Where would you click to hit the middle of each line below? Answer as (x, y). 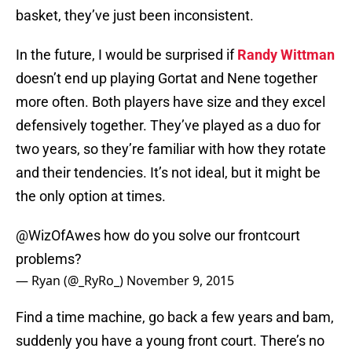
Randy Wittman (286, 55)
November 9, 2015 (180, 281)
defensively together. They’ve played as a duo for (168, 126)
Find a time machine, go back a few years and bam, (175, 317)
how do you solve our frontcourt (200, 236)
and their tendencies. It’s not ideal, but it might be (168, 173)
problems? (49, 259)
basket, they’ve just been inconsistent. (135, 16)
